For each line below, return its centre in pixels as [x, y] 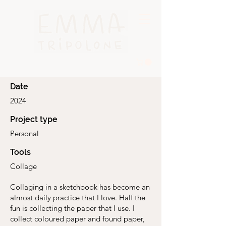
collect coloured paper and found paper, [77, 218]
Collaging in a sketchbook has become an [80, 187]
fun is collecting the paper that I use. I [72, 208]
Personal [24, 133]
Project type [34, 119]
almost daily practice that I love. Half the [78, 197]
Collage [23, 166]
